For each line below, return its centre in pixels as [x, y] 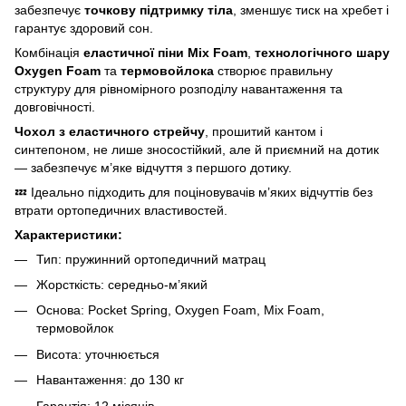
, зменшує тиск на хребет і [311, 10]
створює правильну [273, 70]
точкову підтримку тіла [159, 10]
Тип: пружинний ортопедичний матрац [151, 259]
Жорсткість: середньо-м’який [122, 284]
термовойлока [167, 70]
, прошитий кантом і [264, 131]
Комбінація [49, 52]
